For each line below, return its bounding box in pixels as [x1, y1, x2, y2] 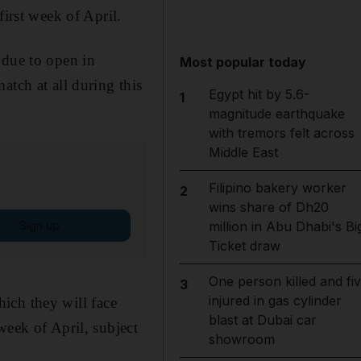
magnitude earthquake [208, 106, 345, 122]
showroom [208, 331, 275, 347]
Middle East [208, 144, 278, 160]
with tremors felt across [208, 125, 355, 141]
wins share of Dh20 [208, 199, 329, 215]
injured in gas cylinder [208, 293, 342, 309]
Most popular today [180, 54, 307, 70]
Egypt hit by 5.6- [208, 86, 309, 102]
